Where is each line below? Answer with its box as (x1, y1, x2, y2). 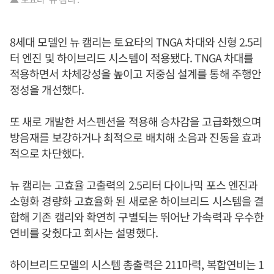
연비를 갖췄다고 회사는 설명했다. (10, 224, 160, 241)
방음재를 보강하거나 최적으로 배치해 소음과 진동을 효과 (10, 129, 261, 146)
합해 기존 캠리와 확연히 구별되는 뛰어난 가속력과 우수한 (10, 209, 264, 225)
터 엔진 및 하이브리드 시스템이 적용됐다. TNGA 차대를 (10, 50, 254, 66)
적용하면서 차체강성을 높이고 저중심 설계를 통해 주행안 (10, 65, 262, 82)
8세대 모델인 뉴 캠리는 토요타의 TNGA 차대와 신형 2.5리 (10, 34, 263, 50)
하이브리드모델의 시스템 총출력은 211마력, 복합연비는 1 (10, 256, 264, 273)
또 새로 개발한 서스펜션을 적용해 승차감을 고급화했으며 (10, 113, 262, 130)
